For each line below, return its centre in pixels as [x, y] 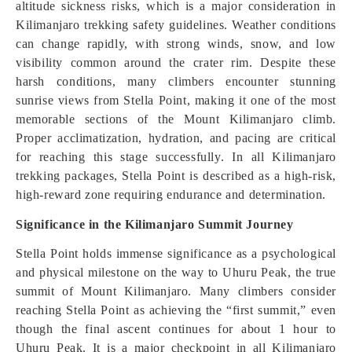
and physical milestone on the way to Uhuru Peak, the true [176, 272]
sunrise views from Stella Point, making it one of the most [176, 100]
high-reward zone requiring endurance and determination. [171, 194]
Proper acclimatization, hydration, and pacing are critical [176, 138]
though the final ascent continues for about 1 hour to [176, 329]
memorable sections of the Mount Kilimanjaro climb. [176, 119]
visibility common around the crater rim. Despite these [176, 62]
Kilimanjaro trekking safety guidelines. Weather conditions [176, 25]
